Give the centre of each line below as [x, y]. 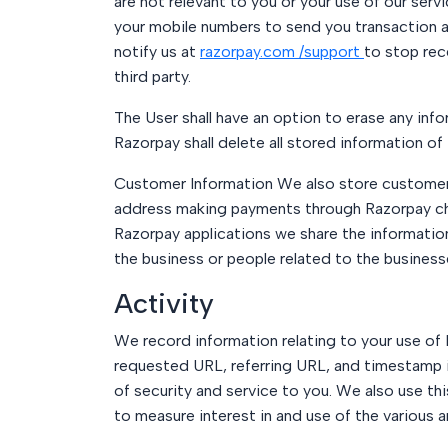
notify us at [157, 51]
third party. [152, 76]
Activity [164, 303]
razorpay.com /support [282, 51]
